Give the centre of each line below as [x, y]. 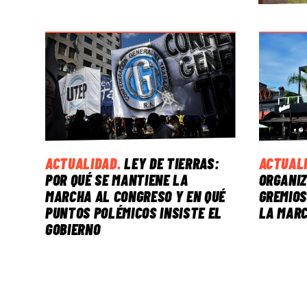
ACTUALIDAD [81, 163]
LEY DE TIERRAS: [172, 163]
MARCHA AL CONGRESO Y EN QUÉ [135, 196]
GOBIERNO [73, 229]
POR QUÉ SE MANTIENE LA [117, 179]
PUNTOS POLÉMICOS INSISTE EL [134, 212]
